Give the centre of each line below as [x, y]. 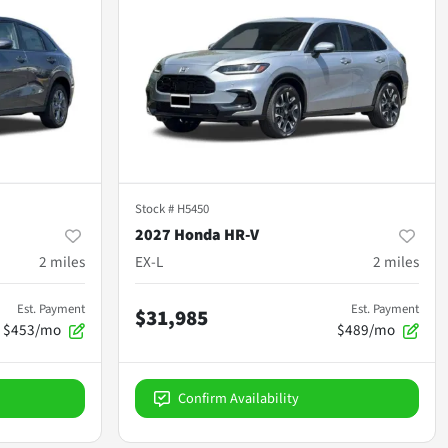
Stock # [156, 208]
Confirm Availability [238, 398]
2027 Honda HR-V [197, 234]
